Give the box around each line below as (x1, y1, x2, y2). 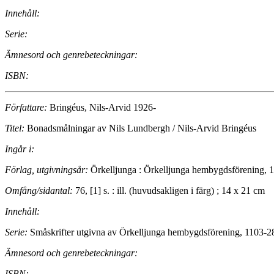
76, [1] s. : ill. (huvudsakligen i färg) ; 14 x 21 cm (73, 185, 265, 196)
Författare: (5, 102, 47, 113)
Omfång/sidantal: (5, 185, 73, 196)
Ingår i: (5, 144, 34, 155)
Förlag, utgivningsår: (5, 165, 88, 176)
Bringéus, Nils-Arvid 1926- (47, 102, 156, 113)
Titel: (5, 123, 24, 134)
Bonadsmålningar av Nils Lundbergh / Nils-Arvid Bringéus (24, 123, 256, 134)
